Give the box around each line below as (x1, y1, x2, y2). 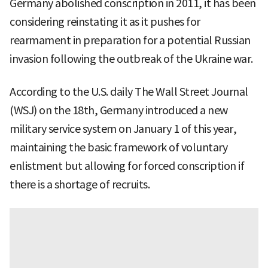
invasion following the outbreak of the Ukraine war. (10, 51, 253, 66)
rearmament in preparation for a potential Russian (10, 33, 251, 47)
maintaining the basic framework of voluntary (10, 140, 227, 154)
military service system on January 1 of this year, (10, 121, 236, 136)
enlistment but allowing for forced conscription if (10, 159, 244, 173)
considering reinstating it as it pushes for (10, 14, 200, 29)
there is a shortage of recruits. (10, 177, 150, 191)
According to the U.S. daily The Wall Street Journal (10, 84, 248, 99)
